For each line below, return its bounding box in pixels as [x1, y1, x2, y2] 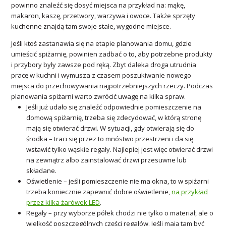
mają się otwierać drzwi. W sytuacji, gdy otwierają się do [26, 124, 195, 133]
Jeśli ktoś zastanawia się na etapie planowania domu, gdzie [11, 39, 192, 48]
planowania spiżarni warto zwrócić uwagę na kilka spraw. [11, 92, 186, 101]
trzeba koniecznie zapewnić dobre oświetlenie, [26, 187, 172, 197]
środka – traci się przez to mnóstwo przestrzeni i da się [26, 134, 194, 144]
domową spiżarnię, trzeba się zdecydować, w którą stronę [26, 113, 202, 123]
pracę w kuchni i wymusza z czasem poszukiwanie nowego [11, 71, 192, 80]
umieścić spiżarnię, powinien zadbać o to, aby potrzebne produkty [11, 49, 213, 59]
